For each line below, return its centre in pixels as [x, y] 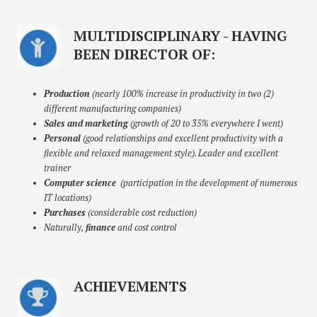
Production [67, 93]
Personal [63, 138]
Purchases [66, 212]
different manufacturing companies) [113, 108]
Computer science [80, 183]
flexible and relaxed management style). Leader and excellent [161, 153]
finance [101, 227]
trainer [58, 168]
